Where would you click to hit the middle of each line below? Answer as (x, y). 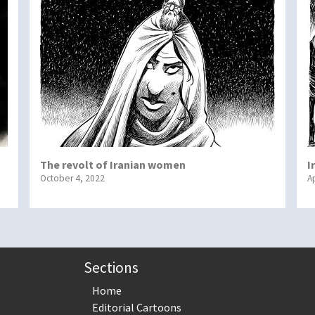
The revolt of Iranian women (112, 164)
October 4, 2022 (72, 178)
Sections (111, 267)
